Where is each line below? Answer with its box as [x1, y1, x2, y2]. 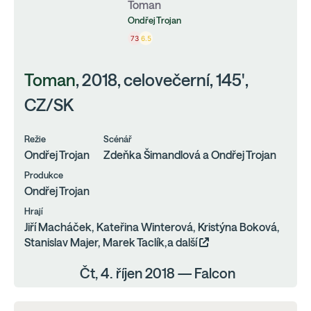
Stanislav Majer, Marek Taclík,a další [24, 236, 199, 249]
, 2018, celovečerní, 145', [76, 71, 249, 90]
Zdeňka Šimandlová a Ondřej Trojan [103, 149, 276, 161]
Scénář [103, 134, 132, 144]
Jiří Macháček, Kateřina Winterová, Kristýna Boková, [24, 221, 280, 233]
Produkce [24, 170, 63, 180]
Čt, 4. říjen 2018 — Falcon [79, 265, 235, 281]
